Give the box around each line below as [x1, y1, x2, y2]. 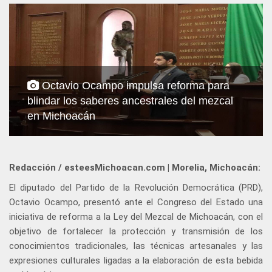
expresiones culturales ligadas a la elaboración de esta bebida [9, 255, 263, 267]
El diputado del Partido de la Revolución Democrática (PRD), [9, 182, 263, 194]
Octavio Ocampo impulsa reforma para [39, 80, 229, 92]
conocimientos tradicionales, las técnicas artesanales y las [9, 240, 263, 252]
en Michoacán [27, 110, 95, 123]
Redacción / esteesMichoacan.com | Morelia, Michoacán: [9, 162, 260, 174]
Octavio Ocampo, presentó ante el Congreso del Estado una [9, 197, 263, 208]
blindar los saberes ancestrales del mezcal [27, 95, 233, 107]
